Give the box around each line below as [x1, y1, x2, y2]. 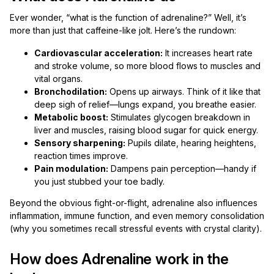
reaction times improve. [34, 150, 128, 161]
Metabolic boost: [34, 112, 108, 122]
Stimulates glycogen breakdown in [108, 112, 250, 122]
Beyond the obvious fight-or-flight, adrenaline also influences [10, 198, 257, 208]
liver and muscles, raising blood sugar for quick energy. [34, 125, 258, 135]
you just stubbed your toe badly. [34, 176, 165, 187]
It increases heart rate [163, 48, 253, 58]
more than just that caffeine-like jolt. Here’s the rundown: [10, 25, 236, 35]
